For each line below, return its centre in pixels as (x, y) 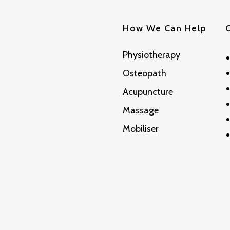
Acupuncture (148, 92)
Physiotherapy (151, 55)
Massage (141, 111)
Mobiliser (141, 129)
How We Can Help (165, 28)
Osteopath (145, 74)
